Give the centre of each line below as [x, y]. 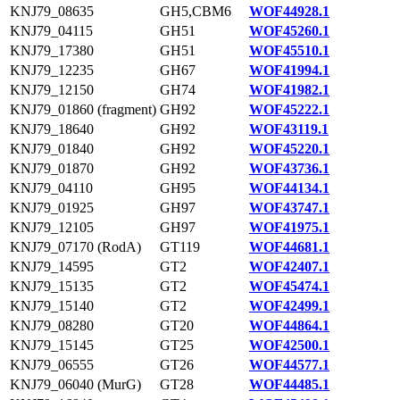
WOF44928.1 [289, 11]
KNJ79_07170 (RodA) [75, 247]
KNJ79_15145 [52, 345]
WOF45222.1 [289, 109]
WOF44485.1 [289, 384]
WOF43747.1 [289, 208]
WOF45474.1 [289, 286]
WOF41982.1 [289, 90]
